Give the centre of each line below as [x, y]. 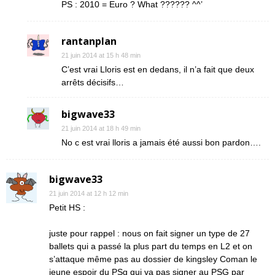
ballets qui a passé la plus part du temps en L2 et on [151, 246]
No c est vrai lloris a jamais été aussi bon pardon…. [161, 142]
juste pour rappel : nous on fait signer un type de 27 [149, 233]
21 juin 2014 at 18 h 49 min [101, 128]
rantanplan [89, 41]
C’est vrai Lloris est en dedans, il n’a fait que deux [158, 69]
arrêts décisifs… [93, 82]
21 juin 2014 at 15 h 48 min [101, 55]
